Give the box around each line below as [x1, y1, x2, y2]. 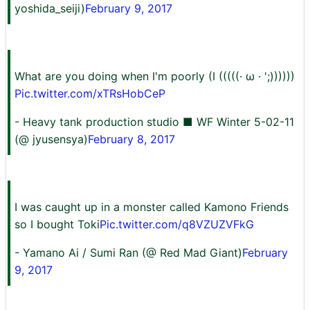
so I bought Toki [15, 217, 100, 231]
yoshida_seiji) [15, 1, 85, 15]
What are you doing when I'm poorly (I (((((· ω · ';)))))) [15, 69, 295, 83]
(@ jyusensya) [15, 132, 88, 146]
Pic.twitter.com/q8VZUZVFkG [100, 217, 254, 231]
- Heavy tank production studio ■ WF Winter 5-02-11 [15, 115, 294, 129]
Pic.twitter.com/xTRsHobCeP [15, 86, 165, 100]
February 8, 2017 [88, 132, 175, 146]
